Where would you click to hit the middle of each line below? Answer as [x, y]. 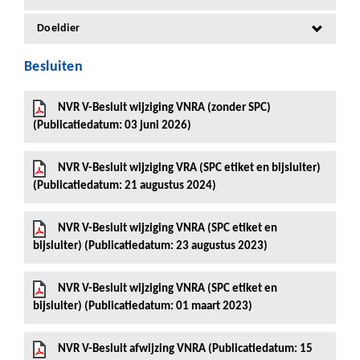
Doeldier [59, 29]
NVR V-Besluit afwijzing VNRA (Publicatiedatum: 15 [185, 349]
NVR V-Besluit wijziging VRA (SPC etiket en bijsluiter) [189, 168]
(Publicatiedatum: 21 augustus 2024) [125, 186]
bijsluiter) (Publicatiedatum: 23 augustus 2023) [150, 246]
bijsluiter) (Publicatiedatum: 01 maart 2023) [143, 307]
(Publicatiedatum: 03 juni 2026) [112, 126]
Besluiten [54, 67]
